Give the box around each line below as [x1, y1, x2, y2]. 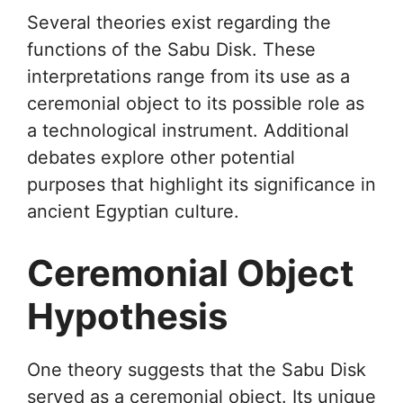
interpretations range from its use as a [27, 65, 350, 87]
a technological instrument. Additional [27, 119, 349, 141]
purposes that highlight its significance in [27, 173, 376, 195]
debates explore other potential [27, 146, 295, 168]
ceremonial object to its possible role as [27, 92, 364, 114]
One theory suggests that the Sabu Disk [27, 358, 366, 381]
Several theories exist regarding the [27, 11, 331, 33]
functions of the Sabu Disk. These [27, 38, 316, 60]
